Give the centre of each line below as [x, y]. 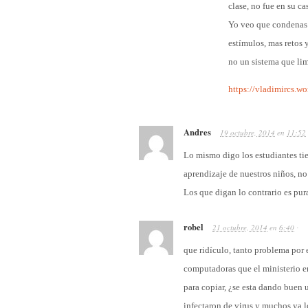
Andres [197, 132]
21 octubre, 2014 [240, 228]
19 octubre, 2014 [247, 133]
